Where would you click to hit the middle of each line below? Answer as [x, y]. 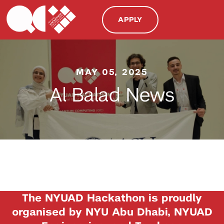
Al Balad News [112, 95]
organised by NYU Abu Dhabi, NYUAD [112, 211]
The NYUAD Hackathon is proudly [112, 197]
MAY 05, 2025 [112, 72]
